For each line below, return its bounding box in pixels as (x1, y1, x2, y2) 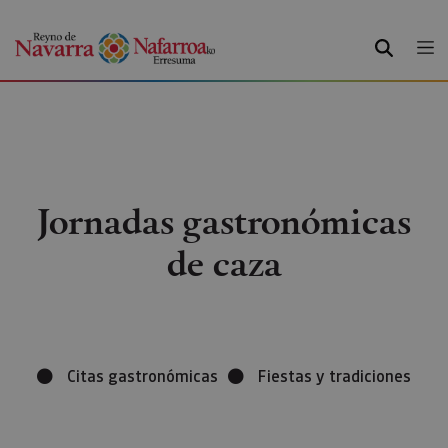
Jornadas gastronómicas (37, 196, 411, 245)
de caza (166, 238, 282, 287)
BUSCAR (374, 33, 432, 55)
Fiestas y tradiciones (258, 365, 411, 386)
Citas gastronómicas (67, 365, 218, 386)
